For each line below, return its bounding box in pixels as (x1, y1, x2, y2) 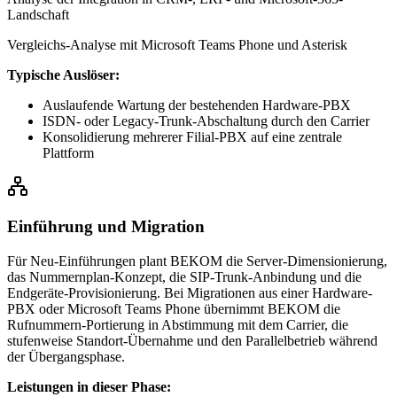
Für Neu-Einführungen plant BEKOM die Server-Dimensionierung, (7, 253, 387, 269)
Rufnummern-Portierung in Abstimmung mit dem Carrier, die (7, 316, 348, 332)
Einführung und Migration (7, 216, 205, 236)
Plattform (43, 145, 94, 161)
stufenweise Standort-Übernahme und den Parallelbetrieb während (7, 332, 378, 348)
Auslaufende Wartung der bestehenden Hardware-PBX (43, 97, 351, 113)
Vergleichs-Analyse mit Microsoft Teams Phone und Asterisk (7, 37, 347, 53)
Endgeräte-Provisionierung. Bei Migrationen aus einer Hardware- (7, 284, 372, 300)
